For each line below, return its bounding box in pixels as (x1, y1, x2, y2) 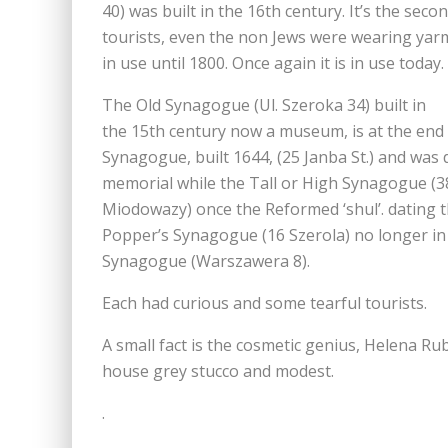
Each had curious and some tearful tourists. (102, 292, 427, 314)
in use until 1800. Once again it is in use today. (102, 52, 444, 74)
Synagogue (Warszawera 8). (102, 250, 310, 272)
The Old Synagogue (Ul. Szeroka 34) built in (102, 94, 426, 116)
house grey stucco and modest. (102, 360, 334, 382)
